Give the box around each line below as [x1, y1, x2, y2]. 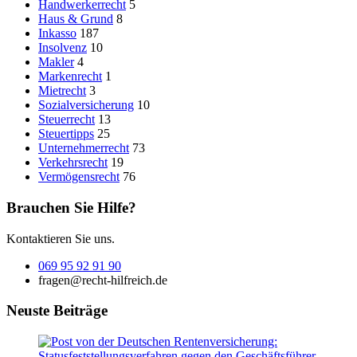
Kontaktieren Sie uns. [6, 231, 115, 245]
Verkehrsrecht [38, 155, 108, 170]
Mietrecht [38, 84, 86, 98]
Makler [38, 55, 74, 69]
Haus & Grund [38, 12, 113, 26]
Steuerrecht [38, 112, 95, 127]
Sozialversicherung [38, 98, 134, 112]
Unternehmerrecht [38, 141, 129, 155]
